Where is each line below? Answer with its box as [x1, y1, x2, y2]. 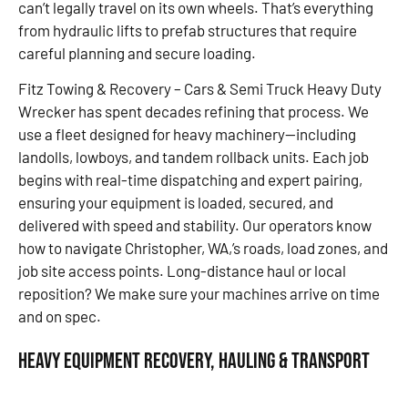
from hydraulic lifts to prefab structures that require [18, 20, 357, 39]
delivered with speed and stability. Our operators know [18, 216, 372, 235]
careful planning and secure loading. [18, 43, 256, 62]
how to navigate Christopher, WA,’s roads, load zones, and [18, 239, 388, 258]
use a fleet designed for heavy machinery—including [18, 125, 356, 144]
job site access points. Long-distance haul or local [18, 261, 346, 280]
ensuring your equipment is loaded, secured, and [18, 193, 333, 212]
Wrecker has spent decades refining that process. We [18, 102, 369, 121]
